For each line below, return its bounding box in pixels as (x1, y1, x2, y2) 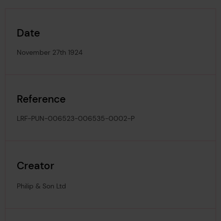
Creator (17, 158, 55, 172)
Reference (17, 92, 66, 106)
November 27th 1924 (17, 48, 83, 57)
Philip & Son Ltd (17, 181, 67, 190)
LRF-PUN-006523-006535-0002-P (17, 114, 135, 123)
